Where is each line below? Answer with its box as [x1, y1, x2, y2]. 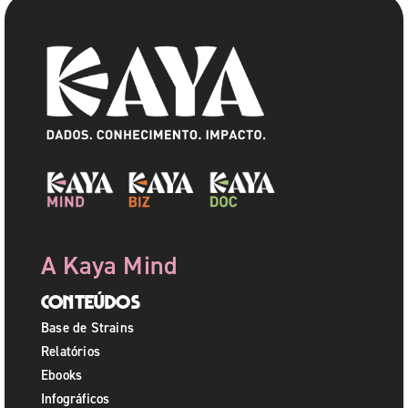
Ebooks [41, 365, 83, 383]
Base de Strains [41, 318, 134, 336]
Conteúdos [41, 289, 140, 313]
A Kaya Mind [41, 248, 178, 281]
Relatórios [41, 342, 100, 360]
